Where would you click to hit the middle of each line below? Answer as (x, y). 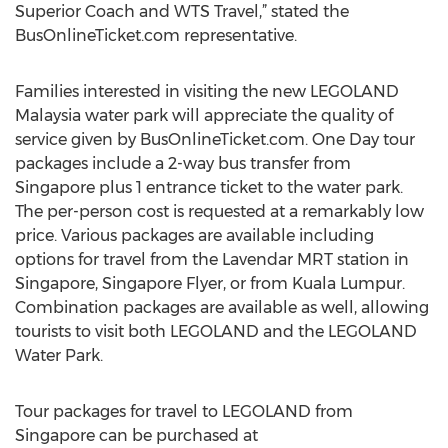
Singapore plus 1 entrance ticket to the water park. (209, 187)
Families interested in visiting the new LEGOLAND (207, 91)
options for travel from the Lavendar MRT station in (212, 259)
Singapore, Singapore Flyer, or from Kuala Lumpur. (210, 283)
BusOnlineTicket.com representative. (156, 35)
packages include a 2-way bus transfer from (183, 163)
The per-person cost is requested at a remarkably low (219, 211)
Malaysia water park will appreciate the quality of (204, 115)
